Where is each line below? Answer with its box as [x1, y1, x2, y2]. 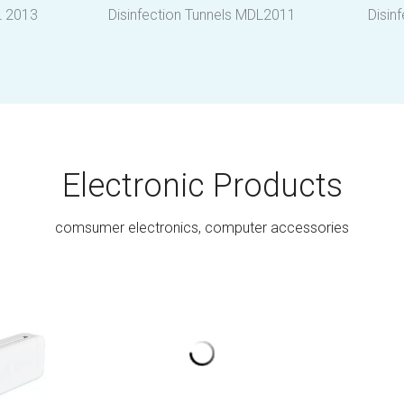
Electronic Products [61, 166, 343, 205]
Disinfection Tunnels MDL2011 [107, 5, 296, 23]
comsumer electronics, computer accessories [55, 218, 349, 236]
